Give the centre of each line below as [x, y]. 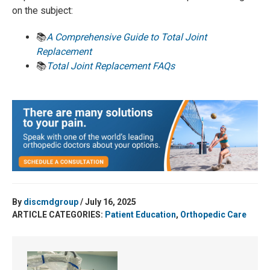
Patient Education [140, 215]
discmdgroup [51, 202]
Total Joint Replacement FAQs [111, 66]
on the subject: [42, 11]
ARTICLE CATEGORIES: [58, 215]
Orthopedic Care [213, 215]
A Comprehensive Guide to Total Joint [127, 37]
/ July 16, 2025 [107, 202]
